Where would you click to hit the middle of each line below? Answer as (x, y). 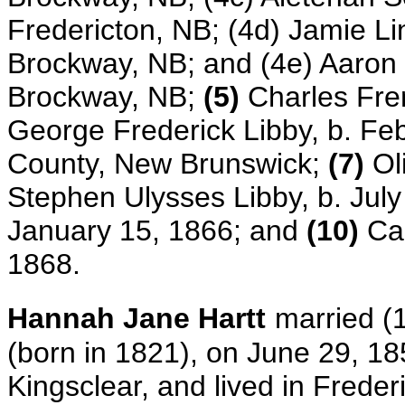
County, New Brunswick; (168, 164)
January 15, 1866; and (157, 231)
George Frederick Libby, (167, 130)
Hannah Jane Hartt (137, 318)
